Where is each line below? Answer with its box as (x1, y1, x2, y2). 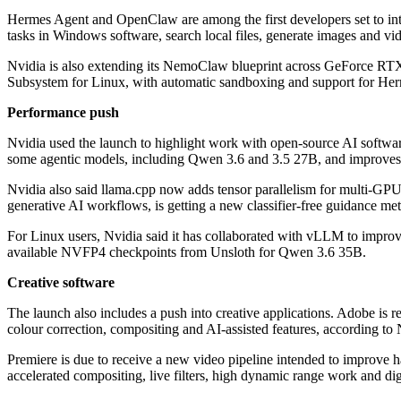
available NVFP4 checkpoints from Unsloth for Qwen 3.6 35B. (7, 244, 366, 260)
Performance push (7, 105, 119, 121)
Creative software (7, 275, 115, 291)
